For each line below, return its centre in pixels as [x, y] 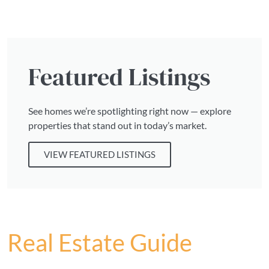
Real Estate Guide [100, 243]
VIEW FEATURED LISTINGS [100, 155]
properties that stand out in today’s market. [117, 125]
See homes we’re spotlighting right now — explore [130, 111]
